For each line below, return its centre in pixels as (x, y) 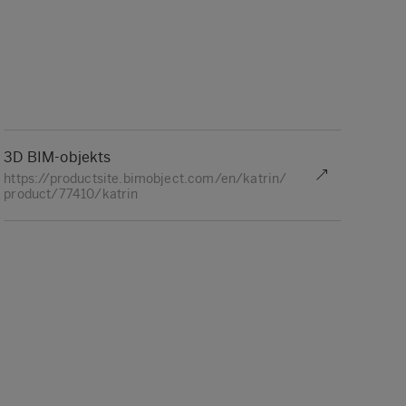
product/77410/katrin (71, 194)
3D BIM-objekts (58, 157)
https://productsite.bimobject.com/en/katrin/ (145, 179)
